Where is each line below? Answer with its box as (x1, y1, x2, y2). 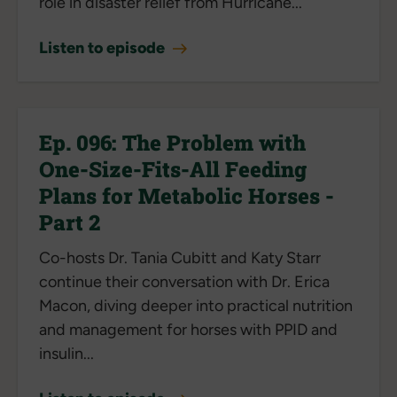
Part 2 (39, 207, 100, 237)
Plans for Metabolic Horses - (39, 181, 334, 210)
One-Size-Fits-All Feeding (39, 154, 307, 183)
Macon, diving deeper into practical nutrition (39, 295, 353, 315)
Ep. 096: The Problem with (39, 128, 306, 157)
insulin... (39, 343, 94, 363)
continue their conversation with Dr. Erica (39, 271, 330, 292)
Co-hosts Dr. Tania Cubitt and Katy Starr (39, 247, 321, 268)
